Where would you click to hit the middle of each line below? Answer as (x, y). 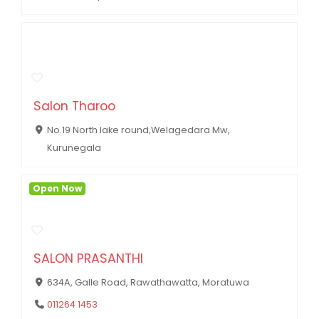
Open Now (57, 189)
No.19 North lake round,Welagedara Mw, (138, 130)
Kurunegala (74, 147)
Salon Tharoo (74, 106)
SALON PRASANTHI (88, 258)
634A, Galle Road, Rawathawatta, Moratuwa (148, 282)
